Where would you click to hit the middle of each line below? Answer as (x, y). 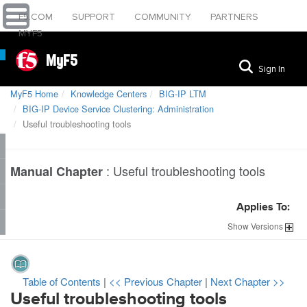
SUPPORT (95, 17)
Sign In (272, 69)
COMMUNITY (164, 17)
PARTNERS (234, 17)
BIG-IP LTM (183, 94)
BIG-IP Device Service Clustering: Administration (118, 109)
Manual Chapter (57, 171)
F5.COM (37, 17)
